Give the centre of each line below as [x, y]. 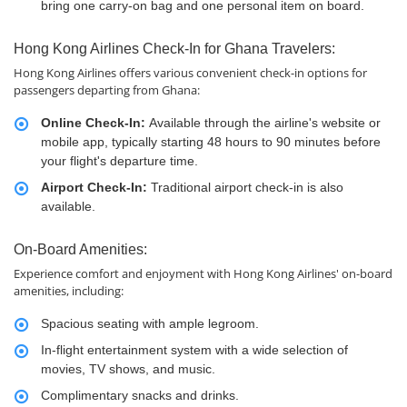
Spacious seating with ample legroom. [150, 323]
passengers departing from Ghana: [107, 90]
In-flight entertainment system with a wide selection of [194, 350]
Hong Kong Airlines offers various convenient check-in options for [190, 73]
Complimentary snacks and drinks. [140, 395]
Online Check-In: [95, 123]
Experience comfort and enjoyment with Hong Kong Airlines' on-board [203, 273]
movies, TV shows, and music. [128, 369]
